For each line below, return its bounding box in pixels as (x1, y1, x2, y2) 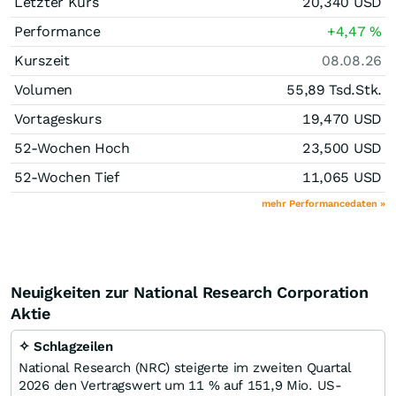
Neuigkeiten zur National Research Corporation (11, 282, 369, 301)
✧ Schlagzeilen (19, 338, 113, 354)
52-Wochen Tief (14, 168, 119, 186)
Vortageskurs (14, 110, 102, 127)
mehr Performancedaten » (262, 197, 385, 209)
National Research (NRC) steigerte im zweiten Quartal (19, 359, 352, 376)
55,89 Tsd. (286, 80, 356, 98)
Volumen (14, 80, 72, 98)
